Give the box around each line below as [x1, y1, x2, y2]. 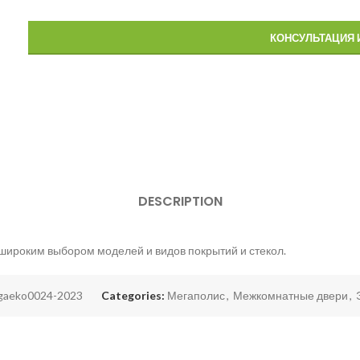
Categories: [100, 288, 165, 303]
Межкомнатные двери [232, 288, 348, 303]
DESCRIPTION [137, 192, 223, 211]
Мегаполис [166, 288, 225, 303]
